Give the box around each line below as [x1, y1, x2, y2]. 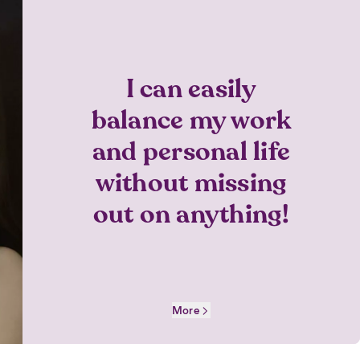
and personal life [92, 134, 291, 168]
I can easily [125, 72, 257, 105]
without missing [95, 166, 288, 199]
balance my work [91, 103, 292, 137]
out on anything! [92, 197, 290, 231]
